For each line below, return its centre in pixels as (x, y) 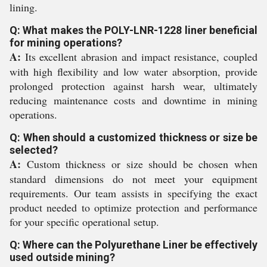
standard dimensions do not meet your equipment (133, 179)
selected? (34, 150)
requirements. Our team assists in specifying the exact (133, 193)
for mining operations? (66, 43)
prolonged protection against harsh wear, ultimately (133, 86)
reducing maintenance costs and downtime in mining (133, 100)
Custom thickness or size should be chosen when (139, 164)
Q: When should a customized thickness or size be (133, 137)
